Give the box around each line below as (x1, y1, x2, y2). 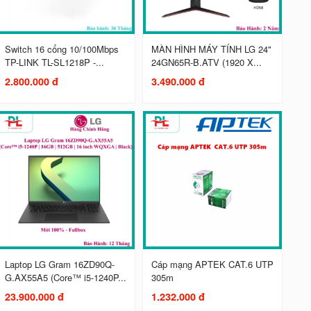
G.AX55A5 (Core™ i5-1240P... (4, 270, 126, 284)
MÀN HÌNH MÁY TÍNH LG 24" (151, 42, 271, 56)
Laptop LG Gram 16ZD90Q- (4, 257, 115, 271)
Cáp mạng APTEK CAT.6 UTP (151, 257, 274, 271)
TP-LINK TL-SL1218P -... (4, 55, 104, 69)
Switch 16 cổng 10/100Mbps (4, 42, 119, 56)
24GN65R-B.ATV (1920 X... (151, 55, 262, 69)
